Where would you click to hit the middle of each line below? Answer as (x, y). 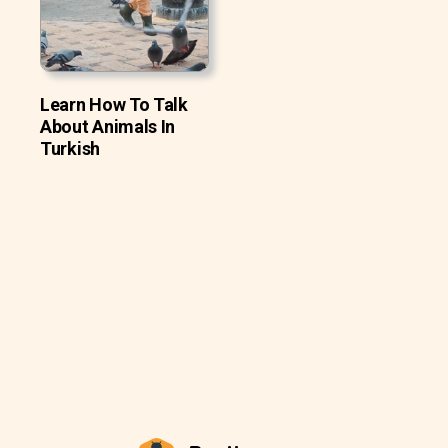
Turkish (70, 149)
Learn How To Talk (114, 105)
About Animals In (108, 127)
